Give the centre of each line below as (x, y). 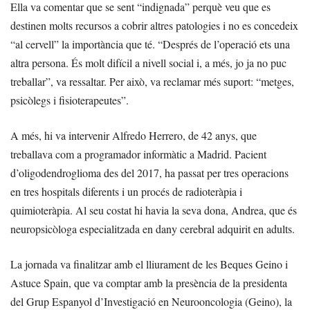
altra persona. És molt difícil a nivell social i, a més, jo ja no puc (148, 62)
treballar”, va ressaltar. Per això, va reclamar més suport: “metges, (152, 81)
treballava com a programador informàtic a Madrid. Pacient (138, 154)
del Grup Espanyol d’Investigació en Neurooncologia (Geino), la (151, 301)
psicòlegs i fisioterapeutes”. (70, 100)
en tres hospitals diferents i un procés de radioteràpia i (126, 191)
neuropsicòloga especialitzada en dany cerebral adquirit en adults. (153, 228)
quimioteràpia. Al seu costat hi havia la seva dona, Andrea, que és (154, 210)
